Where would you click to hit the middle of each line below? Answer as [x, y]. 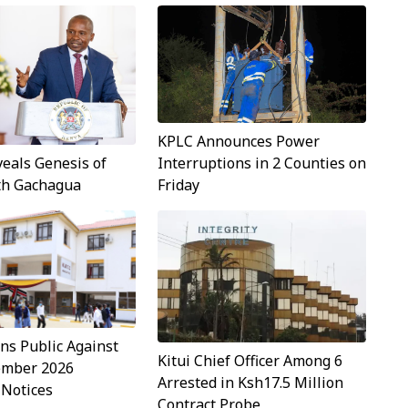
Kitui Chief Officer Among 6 [250, 360]
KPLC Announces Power [238, 141]
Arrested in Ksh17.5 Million [250, 382]
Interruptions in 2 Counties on [261, 163]
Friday [178, 184]
